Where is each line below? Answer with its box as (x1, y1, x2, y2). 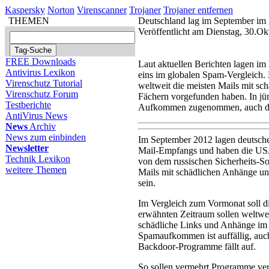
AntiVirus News (5, 110, 67, 121)
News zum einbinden (5, 132, 86, 142)
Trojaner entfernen (163, 5, 233, 15)
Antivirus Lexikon (5, 67, 75, 77)
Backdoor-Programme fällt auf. (138, 241, 256, 252)
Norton (47, 5, 74, 15)
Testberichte (5, 100, 51, 110)
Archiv (28, 121, 56, 131)
